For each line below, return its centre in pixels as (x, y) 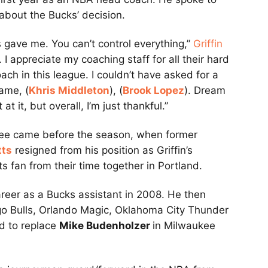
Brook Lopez (153, 91)
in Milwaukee (184, 226)
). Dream (205, 91)
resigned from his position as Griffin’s (102, 150)
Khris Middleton (69, 91)
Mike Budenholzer (106, 226)
